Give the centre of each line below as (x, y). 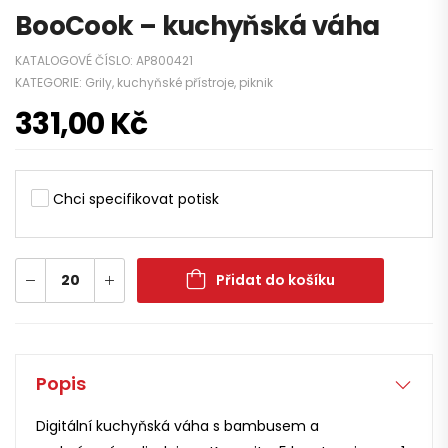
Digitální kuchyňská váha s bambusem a (177, 425)
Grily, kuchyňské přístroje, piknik (179, 82)
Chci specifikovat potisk (136, 198)
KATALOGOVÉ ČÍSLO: (75, 60)
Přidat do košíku (275, 279)
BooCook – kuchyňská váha (197, 25)
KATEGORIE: (50, 82)
